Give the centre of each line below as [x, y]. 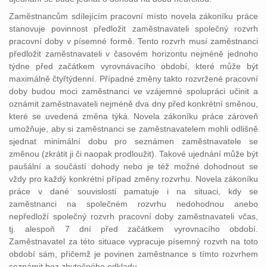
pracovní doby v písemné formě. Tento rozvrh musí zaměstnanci [133, 41]
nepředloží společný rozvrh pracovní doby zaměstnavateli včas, [133, 216]
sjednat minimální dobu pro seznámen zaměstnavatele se [133, 141]
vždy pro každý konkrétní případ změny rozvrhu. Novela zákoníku [133, 179]
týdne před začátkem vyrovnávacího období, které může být [133, 66]
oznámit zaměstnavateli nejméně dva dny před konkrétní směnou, [133, 104]
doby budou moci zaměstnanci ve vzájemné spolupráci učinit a [133, 91]
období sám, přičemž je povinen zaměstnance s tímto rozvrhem [133, 254]
